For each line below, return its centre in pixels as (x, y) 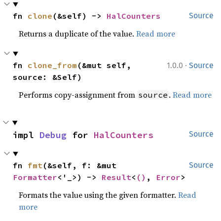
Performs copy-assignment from (78, 95)
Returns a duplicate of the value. (78, 34)
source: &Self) (48, 77)
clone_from (53, 65)
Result (117, 177)
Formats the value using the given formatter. (99, 195)
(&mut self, (104, 65)
